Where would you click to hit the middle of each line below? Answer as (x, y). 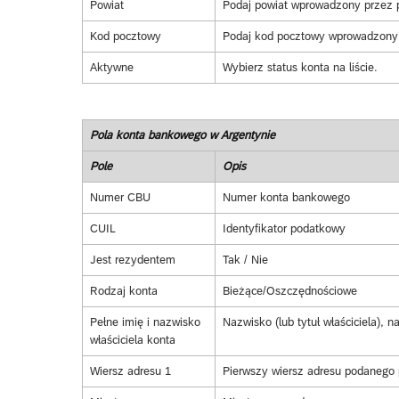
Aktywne (111, 68)
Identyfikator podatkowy (284, 229)
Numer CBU (120, 198)
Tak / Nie (245, 260)
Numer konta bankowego (286, 198)
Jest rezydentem (132, 260)
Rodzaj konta (123, 291)
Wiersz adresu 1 (130, 371)
